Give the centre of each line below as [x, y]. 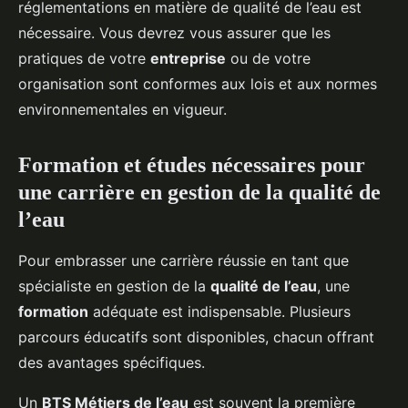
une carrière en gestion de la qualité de [199, 193]
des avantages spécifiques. [112, 363]
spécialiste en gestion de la [114, 286]
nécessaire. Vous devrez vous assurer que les [174, 33]
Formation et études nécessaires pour [192, 165]
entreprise [188, 59]
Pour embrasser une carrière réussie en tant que [184, 261]
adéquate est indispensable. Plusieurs [219, 312]
